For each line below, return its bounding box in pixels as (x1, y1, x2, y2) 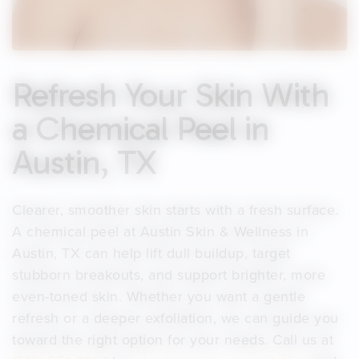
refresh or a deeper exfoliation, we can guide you (12, 307, 339, 328)
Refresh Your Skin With (12, 75, 329, 115)
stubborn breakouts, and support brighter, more (12, 264, 325, 284)
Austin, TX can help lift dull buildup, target (12, 242, 291, 263)
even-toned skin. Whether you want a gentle (12, 285, 305, 306)
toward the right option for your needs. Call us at (12, 329, 333, 349)
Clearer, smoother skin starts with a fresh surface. (12, 199, 339, 220)
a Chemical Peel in (12, 108, 269, 149)
